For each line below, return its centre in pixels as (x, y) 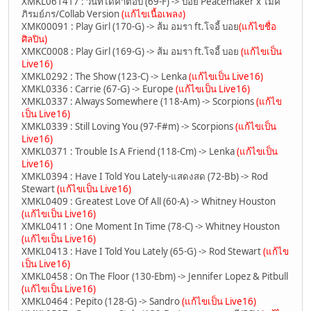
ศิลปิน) (34, 39)
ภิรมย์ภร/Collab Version (72, 14)
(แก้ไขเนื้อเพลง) (153, 14)
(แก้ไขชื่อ (258, 26)
